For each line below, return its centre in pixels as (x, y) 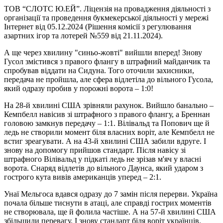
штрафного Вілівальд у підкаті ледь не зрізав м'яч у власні (103, 159)
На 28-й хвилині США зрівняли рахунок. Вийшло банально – (109, 106)
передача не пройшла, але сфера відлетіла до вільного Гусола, (109, 80)
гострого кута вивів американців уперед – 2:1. (83, 177)
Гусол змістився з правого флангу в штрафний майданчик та (107, 62)
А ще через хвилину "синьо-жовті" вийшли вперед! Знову (103, 53)
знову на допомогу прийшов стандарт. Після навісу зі (95, 150)
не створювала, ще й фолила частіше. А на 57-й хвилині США (110, 212)
